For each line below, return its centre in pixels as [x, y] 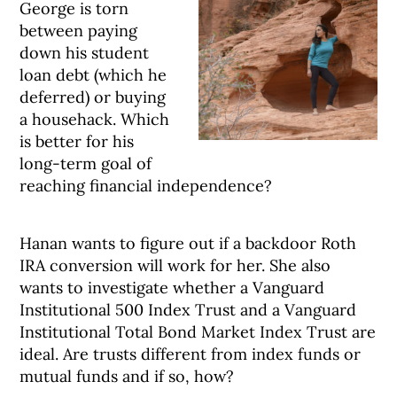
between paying [79, 31]
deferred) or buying [93, 97]
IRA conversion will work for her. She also [175, 265]
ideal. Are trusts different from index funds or [191, 354]
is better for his [77, 141]
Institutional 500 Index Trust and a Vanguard [188, 310]
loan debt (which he [93, 75]
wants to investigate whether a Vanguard [172, 288]
